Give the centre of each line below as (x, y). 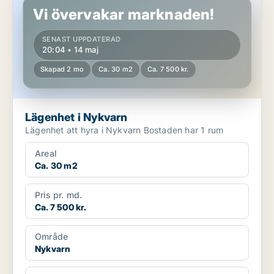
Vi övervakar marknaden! (124, 15)
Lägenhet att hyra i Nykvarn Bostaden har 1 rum (183, 130)
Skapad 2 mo (62, 69)
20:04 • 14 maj (70, 50)
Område (52, 237)
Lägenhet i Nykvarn (76, 117)
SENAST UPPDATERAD (82, 39)
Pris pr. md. (59, 195)
